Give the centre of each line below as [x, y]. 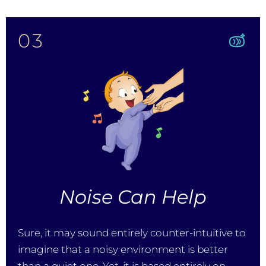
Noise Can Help [133, 197]
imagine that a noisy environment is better [123, 250]
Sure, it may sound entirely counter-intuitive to [132, 233]
